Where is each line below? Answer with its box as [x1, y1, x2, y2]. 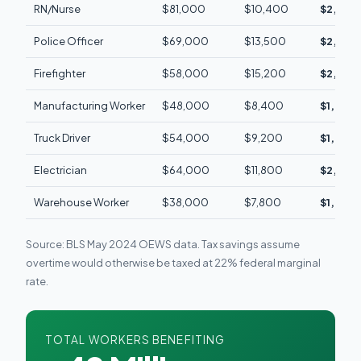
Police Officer [34, 34, 104, 48]
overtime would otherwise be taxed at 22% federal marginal [26, 255, 321, 269]
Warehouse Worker [34, 195, 130, 209]
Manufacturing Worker [34, 98, 146, 112]
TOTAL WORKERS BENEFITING [45, 332, 226, 346]
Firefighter [34, 66, 86, 80]
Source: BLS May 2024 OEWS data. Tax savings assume [26, 237, 300, 251]
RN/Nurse [34, 2, 81, 15]
